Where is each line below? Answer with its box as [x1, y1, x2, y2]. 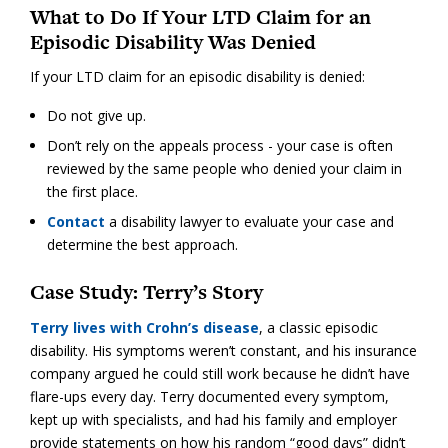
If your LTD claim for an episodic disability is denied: [30, 67, 365, 87]
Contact [46, 212, 105, 232]
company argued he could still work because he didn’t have [30, 363, 410, 383]
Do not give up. [46, 106, 146, 126]
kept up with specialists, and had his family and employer [30, 409, 397, 429]
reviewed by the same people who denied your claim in [46, 159, 402, 179]
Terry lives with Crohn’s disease [30, 317, 259, 337]
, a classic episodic [259, 317, 378, 337]
